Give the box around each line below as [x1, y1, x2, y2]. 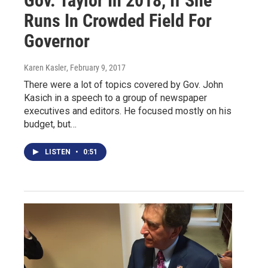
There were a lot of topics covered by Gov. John [24, 79, 223, 91]
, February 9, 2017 [66, 63, 126, 73]
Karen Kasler [24, 63, 66, 73]
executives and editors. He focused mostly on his [24, 105, 232, 117]
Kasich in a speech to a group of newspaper [24, 92, 207, 104]
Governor [24, 31, 90, 52]
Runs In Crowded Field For [24, 10, 212, 32]
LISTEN [45, 148, 72, 157]
